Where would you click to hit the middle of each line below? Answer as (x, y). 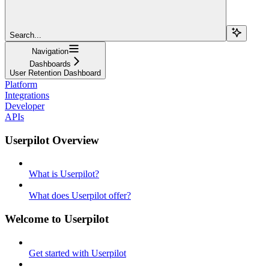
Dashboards (50, 64)
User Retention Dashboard (55, 73)
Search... (26, 35)
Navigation (50, 51)
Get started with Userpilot (77, 253)
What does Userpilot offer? (80, 196)
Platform (21, 84)
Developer (25, 106)
